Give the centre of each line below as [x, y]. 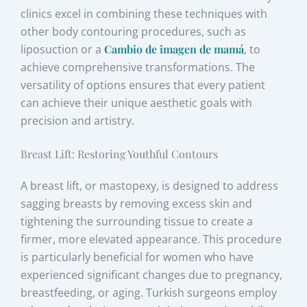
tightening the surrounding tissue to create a [137, 221]
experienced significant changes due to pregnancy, [152, 274]
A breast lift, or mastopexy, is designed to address [150, 185]
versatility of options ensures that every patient [143, 85]
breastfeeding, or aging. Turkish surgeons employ [149, 292]
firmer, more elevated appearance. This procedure [151, 239]
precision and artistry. [78, 121]
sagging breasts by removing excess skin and [137, 203]
